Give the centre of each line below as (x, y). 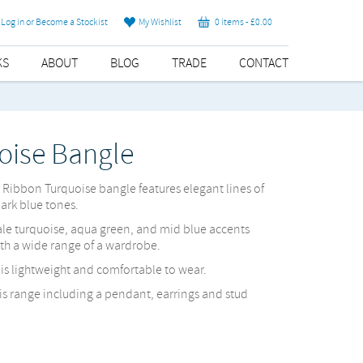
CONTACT (264, 64)
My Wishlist (158, 23)
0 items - (230, 23)
